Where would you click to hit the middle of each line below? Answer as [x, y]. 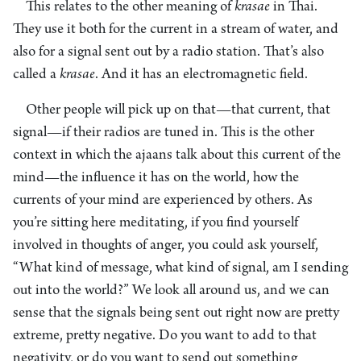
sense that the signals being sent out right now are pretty [176, 313]
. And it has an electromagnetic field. [201, 75]
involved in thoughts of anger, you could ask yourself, [166, 246]
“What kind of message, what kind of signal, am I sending [180, 268]
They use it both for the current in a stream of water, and [176, 30]
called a [36, 75]
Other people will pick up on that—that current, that [178, 110]
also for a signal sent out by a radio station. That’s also [168, 52]
